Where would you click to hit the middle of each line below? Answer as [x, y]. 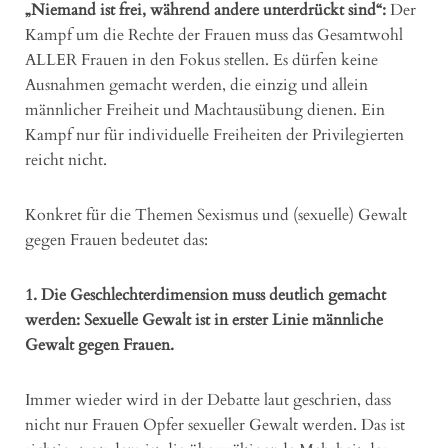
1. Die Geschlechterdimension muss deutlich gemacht [205, 294]
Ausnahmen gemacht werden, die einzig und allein [196, 84]
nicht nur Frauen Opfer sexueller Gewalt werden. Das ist [215, 424]
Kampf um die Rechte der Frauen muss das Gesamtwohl [214, 34]
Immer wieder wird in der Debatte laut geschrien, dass [208, 399]
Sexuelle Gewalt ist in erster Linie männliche [233, 319]
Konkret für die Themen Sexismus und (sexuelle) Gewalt [216, 214]
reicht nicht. [66, 159]
